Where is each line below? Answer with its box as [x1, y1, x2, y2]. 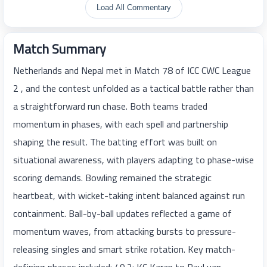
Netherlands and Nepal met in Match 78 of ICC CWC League [13, 63, 251, 78]
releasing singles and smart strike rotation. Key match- [13, 242, 235, 257]
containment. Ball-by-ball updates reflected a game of [13, 206, 232, 221]
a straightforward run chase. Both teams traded [13, 99, 207, 114]
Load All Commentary [96, 3, 171, 13]
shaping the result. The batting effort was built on [13, 135, 217, 150]
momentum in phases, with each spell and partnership [13, 117, 228, 132]
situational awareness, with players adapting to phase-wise [13, 153, 254, 167]
